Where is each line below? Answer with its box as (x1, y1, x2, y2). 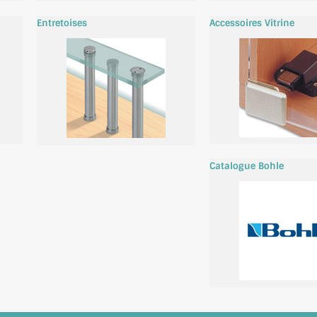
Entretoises (37, 17, 87, 30)
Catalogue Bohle (209, 160, 284, 173)
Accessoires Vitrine (209, 17, 294, 30)
